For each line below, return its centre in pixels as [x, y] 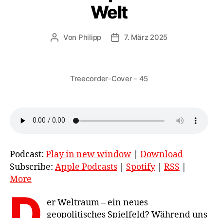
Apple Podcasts [86, 167]
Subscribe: [32, 167]
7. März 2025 [146, 37]
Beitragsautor [77, 37]
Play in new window [89, 154]
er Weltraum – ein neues [98, 202]
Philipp [90, 37]
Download [162, 154]
